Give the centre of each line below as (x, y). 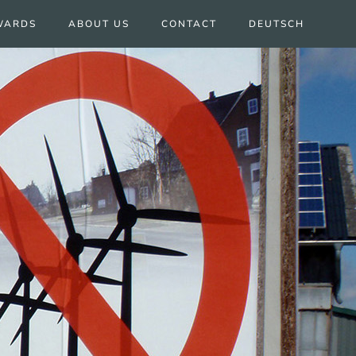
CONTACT (189, 24)
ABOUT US (99, 24)
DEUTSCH (277, 24)
